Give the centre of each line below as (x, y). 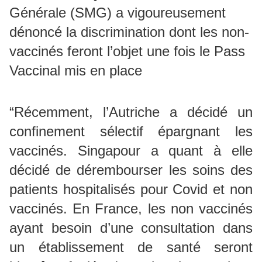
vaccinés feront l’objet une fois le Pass (127, 51)
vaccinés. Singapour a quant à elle (131, 150)
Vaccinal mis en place (76, 70)
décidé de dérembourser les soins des (131, 170)
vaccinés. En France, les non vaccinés (131, 208)
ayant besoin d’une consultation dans (131, 227)
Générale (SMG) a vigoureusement (118, 12)
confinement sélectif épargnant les (131, 131)
